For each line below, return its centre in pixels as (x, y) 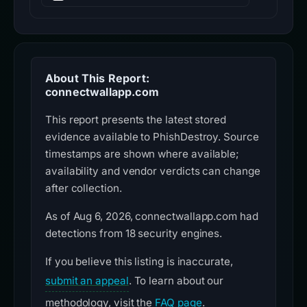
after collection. (84, 188)
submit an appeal (87, 281)
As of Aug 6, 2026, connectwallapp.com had (152, 217)
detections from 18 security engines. (134, 234)
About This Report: (97, 78)
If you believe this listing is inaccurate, (139, 262)
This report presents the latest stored (136, 120)
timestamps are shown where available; (143, 154)
